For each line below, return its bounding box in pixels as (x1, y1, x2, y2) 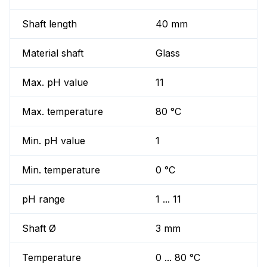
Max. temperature (22, 105, 103, 118)
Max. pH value (22, 76, 88, 89)
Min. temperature (22, 164, 100, 176)
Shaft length (22, 18, 77, 30)
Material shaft (22, 47, 83, 60)
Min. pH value (22, 135, 85, 147)
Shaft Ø (22, 222, 56, 235)
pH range (22, 193, 65, 206)
